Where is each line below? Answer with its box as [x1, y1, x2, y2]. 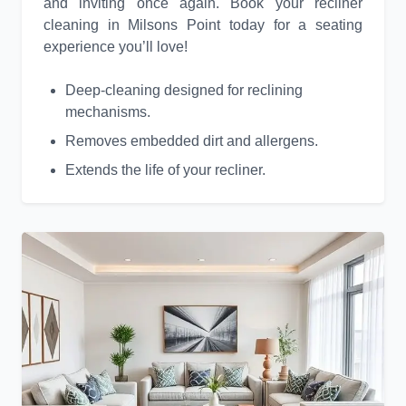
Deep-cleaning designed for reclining [65, 82, 303, 99]
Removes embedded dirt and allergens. [65, 133, 318, 150]
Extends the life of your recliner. [65, 162, 266, 179]
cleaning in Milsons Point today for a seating [43, 17, 362, 34]
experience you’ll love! [43, 39, 188, 55]
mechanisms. [65, 104, 150, 121]
